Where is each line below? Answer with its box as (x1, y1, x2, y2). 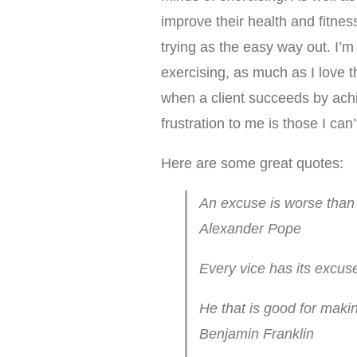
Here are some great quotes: (161, 155, 343, 171)
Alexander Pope (199, 221, 301, 237)
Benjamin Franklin (199, 326, 314, 342)
